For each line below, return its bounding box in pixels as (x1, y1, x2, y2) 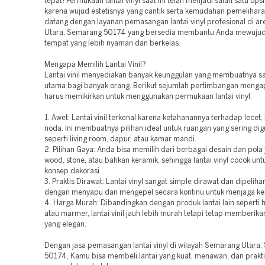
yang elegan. (44, 221, 86, 228)
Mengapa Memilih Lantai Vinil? (44, 62, 146, 68)
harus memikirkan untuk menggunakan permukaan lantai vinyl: (44, 93, 252, 100)
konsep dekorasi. (44, 168, 101, 174)
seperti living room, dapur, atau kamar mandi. (44, 136, 196, 143)
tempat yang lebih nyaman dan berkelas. (44, 40, 180, 47)
